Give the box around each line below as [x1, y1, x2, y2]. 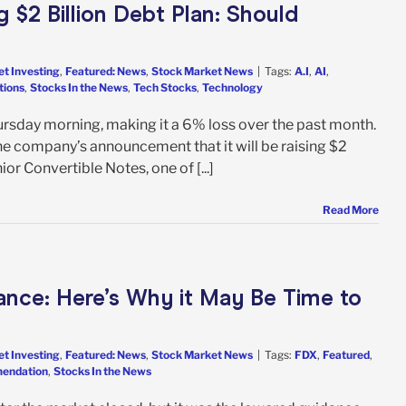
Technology [202, 80, 263, 94]
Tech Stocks [133, 80, 197, 94]
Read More [323, 202, 379, 217]
